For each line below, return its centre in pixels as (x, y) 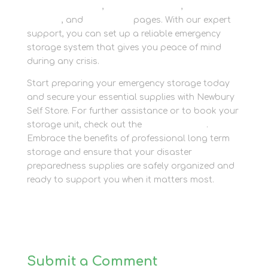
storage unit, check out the (85, 124)
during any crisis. (63, 61)
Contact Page (176, 124)
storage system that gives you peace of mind (124, 47)
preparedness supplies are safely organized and (130, 166)
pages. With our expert (181, 20)
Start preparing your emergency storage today (128, 83)
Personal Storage (64, 6)
